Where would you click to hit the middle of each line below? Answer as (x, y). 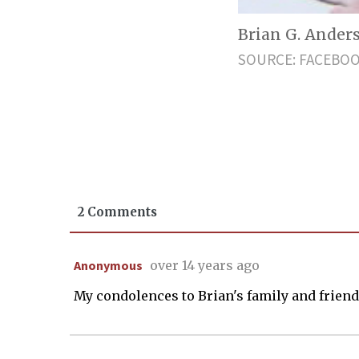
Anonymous (108, 265)
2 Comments (117, 212)
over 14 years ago (205, 265)
